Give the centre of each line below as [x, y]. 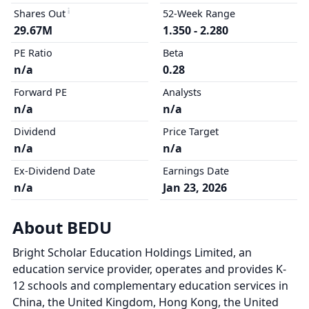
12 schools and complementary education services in [150, 285]
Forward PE [40, 92]
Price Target [190, 131]
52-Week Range [199, 13]
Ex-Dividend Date [54, 170]
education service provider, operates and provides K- [149, 269]
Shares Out [40, 13]
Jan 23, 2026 [195, 187]
